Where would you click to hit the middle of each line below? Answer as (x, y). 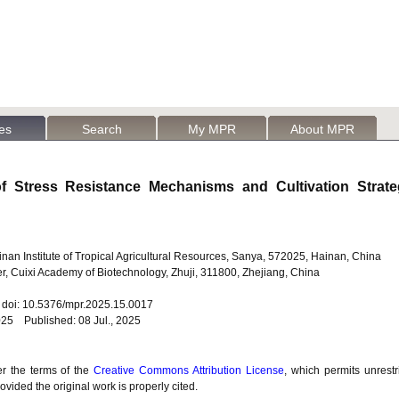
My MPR (212, 129)
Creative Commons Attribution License (189, 370)
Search (102, 129)
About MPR (322, 129)
